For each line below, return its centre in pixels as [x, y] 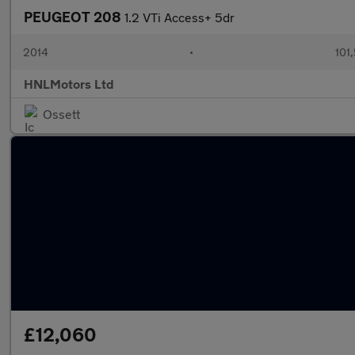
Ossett [61, 114]
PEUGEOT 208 [74, 17]
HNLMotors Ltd [69, 84]
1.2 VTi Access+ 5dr [179, 17]
